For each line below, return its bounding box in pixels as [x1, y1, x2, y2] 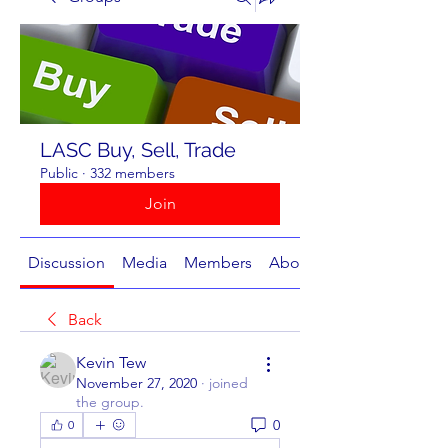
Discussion [28, 253, 106, 272]
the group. [76, 393, 144, 411]
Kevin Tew [76, 353, 146, 372]
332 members [90, 164, 175, 182]
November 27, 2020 [76, 374, 197, 392]
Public [40, 164, 78, 182]
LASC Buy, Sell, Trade [40, 138, 236, 162]
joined [209, 374, 248, 392]
